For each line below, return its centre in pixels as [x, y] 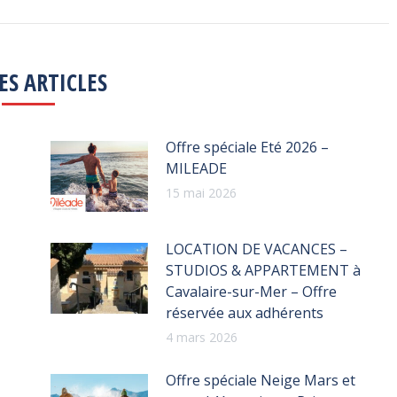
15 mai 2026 [201, 192]
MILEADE [196, 168]
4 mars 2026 [201, 337]
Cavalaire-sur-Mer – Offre [251, 291]
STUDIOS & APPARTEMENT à [263, 270]
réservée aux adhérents [244, 312]
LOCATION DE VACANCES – [256, 249]
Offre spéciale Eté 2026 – [247, 147]
